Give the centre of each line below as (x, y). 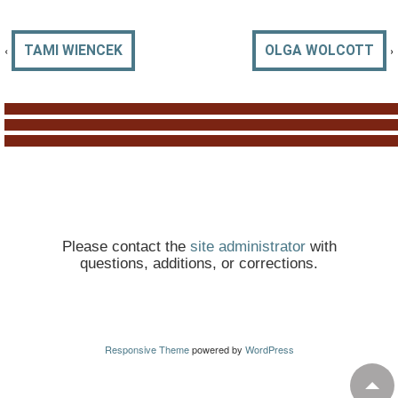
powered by (217, 349)
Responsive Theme (147, 349)
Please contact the (126, 247)
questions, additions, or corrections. (199, 263)
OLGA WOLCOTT (319, 50)
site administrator (247, 247)
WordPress (269, 349)
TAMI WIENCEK (73, 50)
